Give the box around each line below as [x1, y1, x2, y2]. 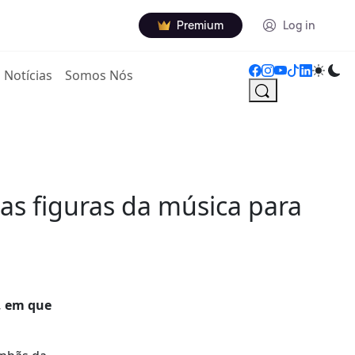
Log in [283, 17, 315, 32]
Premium [177, 17, 223, 32]
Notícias [4, 67, 53, 84]
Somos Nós [65, 67, 134, 84]
